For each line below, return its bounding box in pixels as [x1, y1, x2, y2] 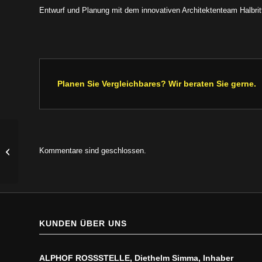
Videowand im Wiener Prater [20, 146, 116, 156]
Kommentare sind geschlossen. [39, 146, 146, 155]
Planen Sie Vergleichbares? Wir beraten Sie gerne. [57, 79, 256, 89]
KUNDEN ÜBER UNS [39, 219, 127, 229]
